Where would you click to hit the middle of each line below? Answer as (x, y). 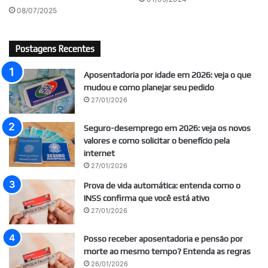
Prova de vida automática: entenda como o (162, 186)
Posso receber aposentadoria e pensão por (163, 239)
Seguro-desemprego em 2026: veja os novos (167, 128)
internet (99, 153)
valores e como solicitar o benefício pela (157, 141)
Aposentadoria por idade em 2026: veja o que (167, 75)
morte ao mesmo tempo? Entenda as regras (167, 252)
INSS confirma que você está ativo (147, 198)
